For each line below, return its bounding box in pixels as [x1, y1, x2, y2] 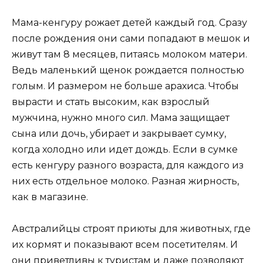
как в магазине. [12, 191, 88, 203]
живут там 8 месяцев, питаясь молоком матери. [12, 48, 247, 60]
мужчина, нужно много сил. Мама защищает [12, 112, 230, 123]
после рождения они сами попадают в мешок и [12, 32, 250, 44]
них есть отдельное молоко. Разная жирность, [12, 175, 239, 187]
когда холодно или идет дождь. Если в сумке [12, 143, 238, 155]
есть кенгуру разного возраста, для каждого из [12, 159, 244, 171]
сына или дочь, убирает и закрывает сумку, [12, 127, 226, 139]
